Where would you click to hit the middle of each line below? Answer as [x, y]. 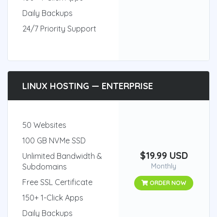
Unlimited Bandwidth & [62, 156]
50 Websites [44, 125]
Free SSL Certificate [57, 182]
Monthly [164, 166]
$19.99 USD [164, 155]
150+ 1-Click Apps [53, 198]
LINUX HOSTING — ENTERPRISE [88, 86]
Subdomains [45, 167]
